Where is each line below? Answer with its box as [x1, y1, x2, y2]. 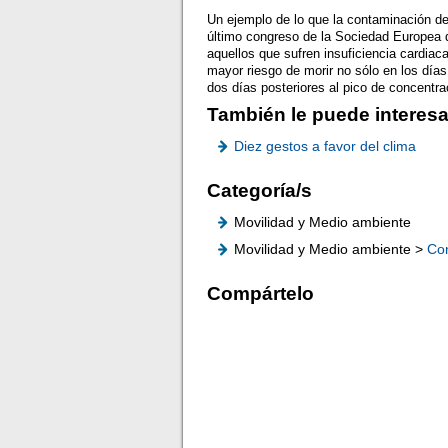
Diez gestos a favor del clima [234, 138, 417, 155]
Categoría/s [207, 179, 313, 201]
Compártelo [207, 282, 315, 304]
